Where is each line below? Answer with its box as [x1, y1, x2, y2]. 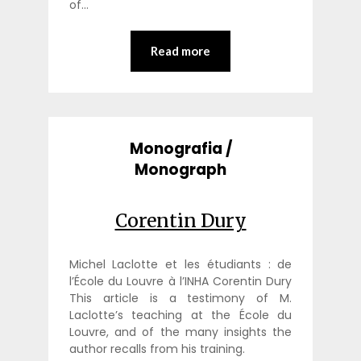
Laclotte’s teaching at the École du [68, 306, 293, 323]
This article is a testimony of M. [68, 289, 293, 306]
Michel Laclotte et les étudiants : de [68, 255, 293, 272]
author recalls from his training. [68, 340, 245, 357]
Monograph [135, 158, 226, 180]
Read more [151, 44, 210, 59]
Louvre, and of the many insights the [68, 323, 293, 340]
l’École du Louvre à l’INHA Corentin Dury [68, 272, 293, 289]
